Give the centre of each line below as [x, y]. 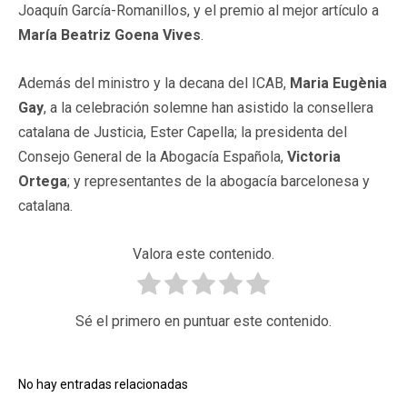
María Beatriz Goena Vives [109, 35]
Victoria [314, 156]
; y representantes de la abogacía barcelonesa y [218, 181]
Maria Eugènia [338, 83]
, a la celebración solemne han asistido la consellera [208, 107]
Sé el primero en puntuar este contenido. [203, 321]
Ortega [43, 181]
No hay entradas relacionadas [103, 384]
